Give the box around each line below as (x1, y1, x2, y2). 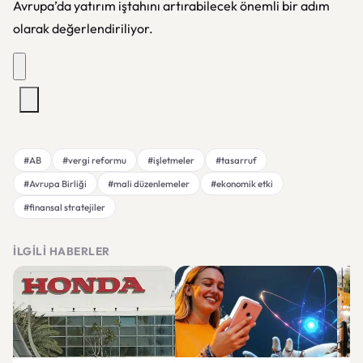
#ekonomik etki (211, 177, 273, 190)
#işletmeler (147, 154, 194, 166)
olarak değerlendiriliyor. (13, 20, 153, 36)
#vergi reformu (62, 154, 126, 166)
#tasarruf (216, 154, 257, 166)
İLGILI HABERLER (13, 244, 110, 258)
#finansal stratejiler (23, 201, 105, 213)
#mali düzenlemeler (108, 177, 190, 190)
